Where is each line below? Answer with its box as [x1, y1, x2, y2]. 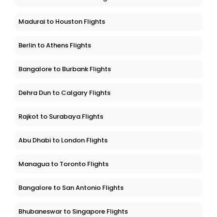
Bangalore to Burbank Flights [18, 64, 111, 74]
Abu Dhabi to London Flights [18, 136, 108, 145]
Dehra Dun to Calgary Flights [18, 88, 110, 98]
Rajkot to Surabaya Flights [18, 112, 103, 122]
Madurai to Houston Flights [18, 17, 105, 27]
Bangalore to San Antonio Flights [18, 183, 124, 193]
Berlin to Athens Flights [18, 41, 91, 50]
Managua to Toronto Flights [18, 159, 108, 169]
